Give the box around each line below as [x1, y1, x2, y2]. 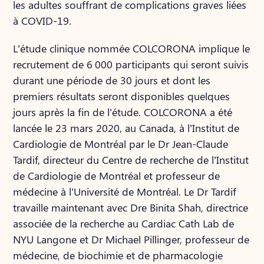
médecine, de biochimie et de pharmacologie [13, 248, 223, 262]
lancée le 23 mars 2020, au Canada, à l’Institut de [13, 121, 240, 135]
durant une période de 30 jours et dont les [13, 73, 211, 87]
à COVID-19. [13, 14, 72, 28]
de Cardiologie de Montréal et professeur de [13, 169, 220, 183]
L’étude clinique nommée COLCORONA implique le [13, 41, 250, 55]
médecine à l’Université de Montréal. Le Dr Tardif [13, 184, 237, 199]
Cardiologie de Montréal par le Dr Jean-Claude [13, 137, 229, 151]
